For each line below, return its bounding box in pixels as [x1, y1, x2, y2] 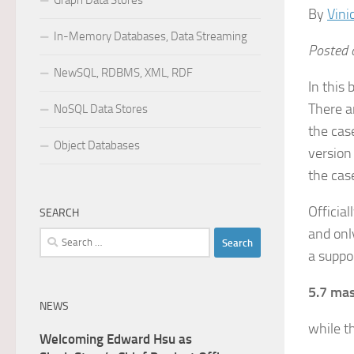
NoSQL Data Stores [54, 102, 148, 116]
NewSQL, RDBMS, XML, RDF [54, 66, 193, 80]
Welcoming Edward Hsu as [40, 331, 192, 347]
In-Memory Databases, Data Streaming [54, 29, 247, 43]
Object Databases [54, 138, 140, 153]
